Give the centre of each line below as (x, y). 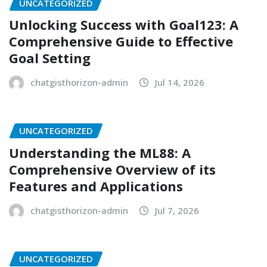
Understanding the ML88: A (100, 152)
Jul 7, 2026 (177, 210)
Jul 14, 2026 (180, 83)
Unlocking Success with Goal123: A (124, 25)
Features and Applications (96, 186)
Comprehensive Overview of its (112, 169)
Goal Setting (50, 58)
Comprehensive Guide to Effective (121, 41)
